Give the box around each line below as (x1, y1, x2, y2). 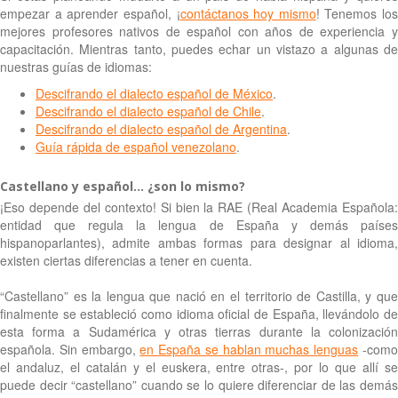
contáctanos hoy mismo (179, 4, 316, 22)
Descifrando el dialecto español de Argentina (36, 119, 287, 138)
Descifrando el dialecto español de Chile (36, 101, 261, 120)
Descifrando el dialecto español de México (36, 84, 273, 102)
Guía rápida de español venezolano (36, 137, 236, 155)
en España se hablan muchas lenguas (139, 339, 359, 358)
